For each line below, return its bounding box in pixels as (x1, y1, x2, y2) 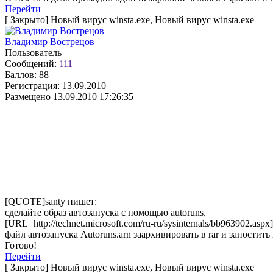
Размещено (5, 91, 51, 102)
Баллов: (5, 69, 37, 80)
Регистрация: (5, 80, 60, 91)
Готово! (5, 240, 37, 250)
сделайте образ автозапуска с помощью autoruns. (5, 207, 206, 218)
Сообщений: (5, 58, 57, 69)
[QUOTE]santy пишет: (5, 196, 97, 207)
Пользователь (5, 48, 62, 58)
